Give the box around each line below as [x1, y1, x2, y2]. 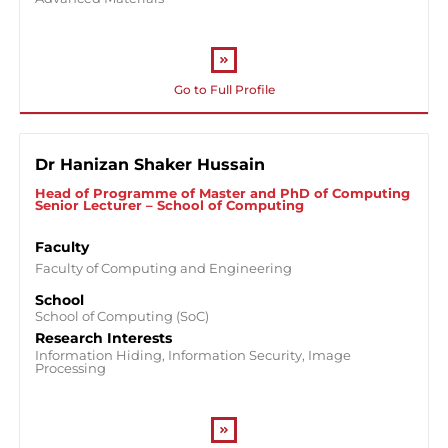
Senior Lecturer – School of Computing [35, 197, 304, 213]
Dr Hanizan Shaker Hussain [35, 154, 265, 174]
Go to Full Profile [173, 83, 275, 98]
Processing [35, 360, 106, 377]
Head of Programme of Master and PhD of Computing [35, 185, 410, 201]
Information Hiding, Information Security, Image [35, 347, 351, 364]
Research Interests [35, 329, 172, 348]
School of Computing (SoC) [35, 307, 209, 324]
